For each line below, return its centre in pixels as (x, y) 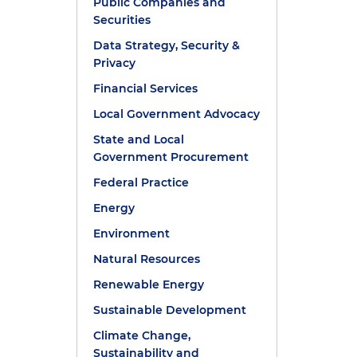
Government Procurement (171, 157)
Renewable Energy (149, 284)
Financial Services (146, 88)
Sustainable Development (170, 310)
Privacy (115, 63)
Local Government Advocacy (177, 114)
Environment (132, 233)
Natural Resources (147, 259)
